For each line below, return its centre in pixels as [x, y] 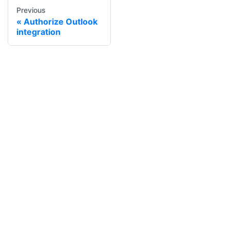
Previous [31, 10]
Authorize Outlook [61, 22]
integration [39, 32]
